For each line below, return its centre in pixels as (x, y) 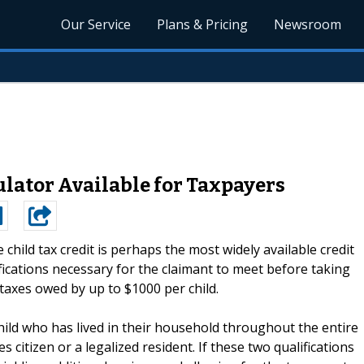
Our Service (96, 24)
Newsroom (308, 24)
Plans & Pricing (203, 24)
